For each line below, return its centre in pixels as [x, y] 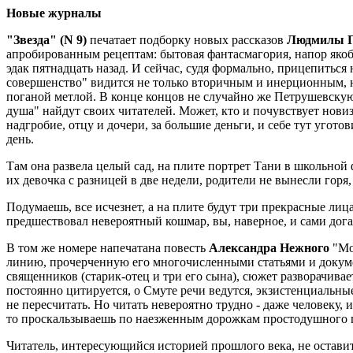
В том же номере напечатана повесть [108, 248]
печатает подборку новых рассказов [187, 40]
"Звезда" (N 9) [46, 40]
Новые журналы [54, 13]
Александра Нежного [269, 248]
